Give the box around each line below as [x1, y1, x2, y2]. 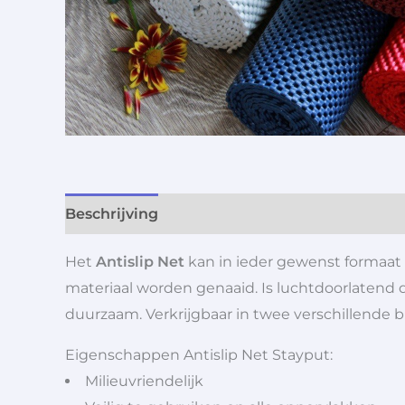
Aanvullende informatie [176, 204, 354, 222]
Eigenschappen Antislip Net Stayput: [65, 345, 333, 363]
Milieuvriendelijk [85, 372, 203, 390]
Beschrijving [65, 204, 158, 222]
